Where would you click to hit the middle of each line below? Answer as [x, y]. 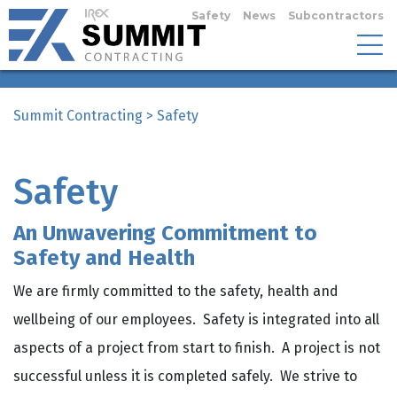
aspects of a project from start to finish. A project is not [197, 347]
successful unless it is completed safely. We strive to [185, 376]
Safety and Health [104, 257]
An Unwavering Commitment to [165, 233]
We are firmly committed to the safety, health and [176, 291]
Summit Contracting [78, 115]
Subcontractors [336, 16]
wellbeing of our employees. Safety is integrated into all [196, 319]
